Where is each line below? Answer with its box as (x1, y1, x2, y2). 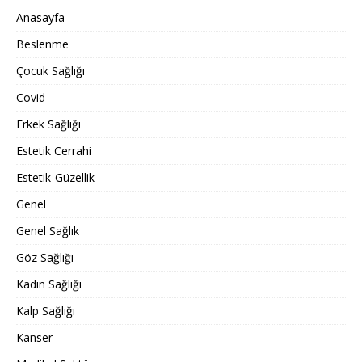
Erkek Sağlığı (16, 116, 81, 133)
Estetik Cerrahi (16, 143, 91, 159)
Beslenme (16, 36, 69, 53)
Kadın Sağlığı (16, 276, 82, 293)
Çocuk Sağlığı (16, 63, 85, 79)
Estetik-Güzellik (16, 170, 95, 186)
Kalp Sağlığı (16, 303, 75, 319)
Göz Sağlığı (16, 250, 74, 266)
